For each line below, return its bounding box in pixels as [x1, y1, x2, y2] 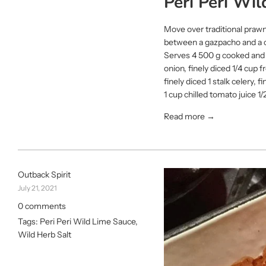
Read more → [164, 111, 216, 122]
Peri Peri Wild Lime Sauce [40, 216, 135, 227]
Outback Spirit [18, 169, 71, 180]
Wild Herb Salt [18, 229, 71, 240]
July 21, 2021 [18, 183, 57, 193]
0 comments [18, 201, 66, 212]
